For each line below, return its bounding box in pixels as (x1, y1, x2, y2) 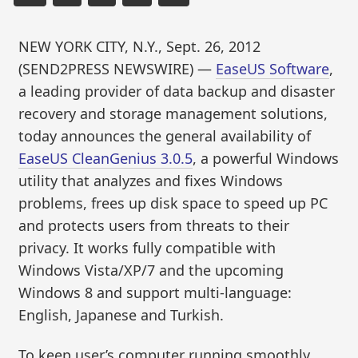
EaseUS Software (216, 59, 330, 79)
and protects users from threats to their (18, 216, 290, 236)
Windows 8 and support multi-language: (18, 283, 292, 303)
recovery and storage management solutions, (18, 104, 328, 124)
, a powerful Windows (193, 149, 340, 169)
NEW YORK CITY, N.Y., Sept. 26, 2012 (18, 37, 261, 57)
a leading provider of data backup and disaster (18, 82, 336, 101)
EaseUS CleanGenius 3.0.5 (18, 149, 193, 169)
